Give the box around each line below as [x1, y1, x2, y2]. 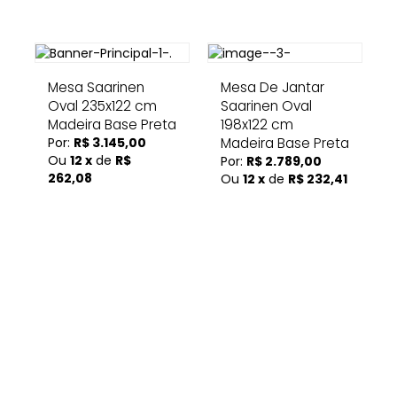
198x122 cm [221, 115, 293, 134]
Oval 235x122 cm [48, 97, 157, 115]
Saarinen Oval [221, 97, 312, 115]
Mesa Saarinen [48, 78, 144, 97]
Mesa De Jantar [221, 78, 324, 97]
